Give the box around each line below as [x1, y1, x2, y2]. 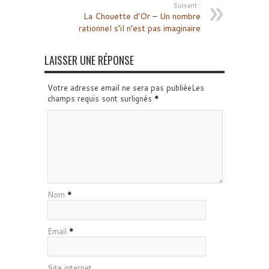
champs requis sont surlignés [47, 93, 154, 104]
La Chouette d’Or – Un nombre [83, 10, 201, 22]
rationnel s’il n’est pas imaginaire [79, 22, 201, 34]
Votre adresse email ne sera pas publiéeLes [47, 82, 204, 93]
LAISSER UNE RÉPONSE [44, 52, 134, 68]
